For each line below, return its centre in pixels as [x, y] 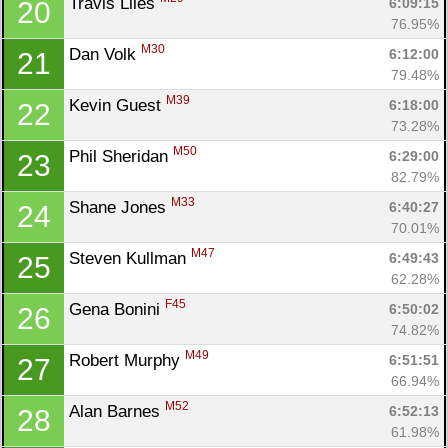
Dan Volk [105, 54]
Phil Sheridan [121, 156]
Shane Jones [120, 207]
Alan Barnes [117, 411]
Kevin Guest [117, 105]
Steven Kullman [130, 258]
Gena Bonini [117, 309]
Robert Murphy [127, 360]
